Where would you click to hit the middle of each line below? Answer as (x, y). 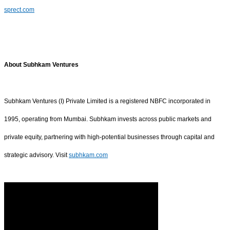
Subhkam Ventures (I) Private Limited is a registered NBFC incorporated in (107, 101)
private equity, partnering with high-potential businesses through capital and (109, 137)
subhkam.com (88, 155)
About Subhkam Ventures (41, 64)
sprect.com (19, 9)
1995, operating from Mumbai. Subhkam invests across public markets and (108, 119)
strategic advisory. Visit (36, 155)
